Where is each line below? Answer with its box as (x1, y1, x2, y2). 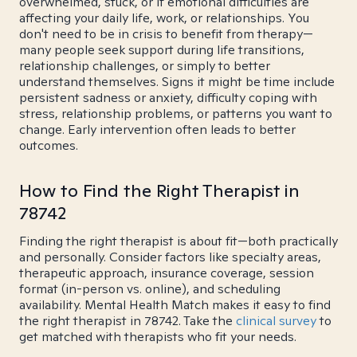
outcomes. (19, 137, 78, 154)
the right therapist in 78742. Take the (19, 312, 236, 329)
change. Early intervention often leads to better (19, 121, 296, 138)
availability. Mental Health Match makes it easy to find (19, 296, 331, 313)
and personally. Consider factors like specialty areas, (19, 249, 321, 265)
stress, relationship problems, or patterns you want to (19, 105, 332, 122)
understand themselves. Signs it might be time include (19, 73, 335, 90)
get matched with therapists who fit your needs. (19, 328, 296, 345)
